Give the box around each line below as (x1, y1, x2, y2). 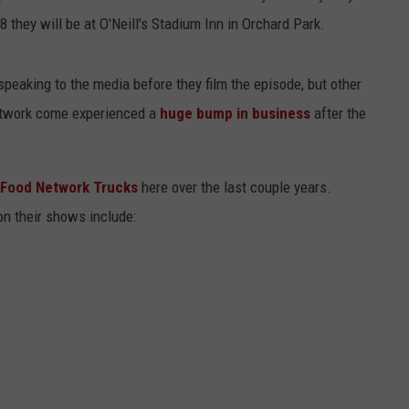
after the (310, 103, 366, 122)
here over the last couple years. (142, 177, 331, 196)
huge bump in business (160, 103, 310, 122)
